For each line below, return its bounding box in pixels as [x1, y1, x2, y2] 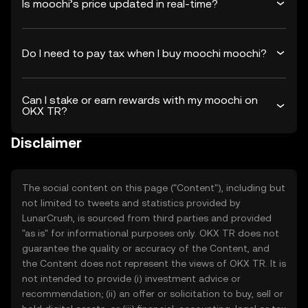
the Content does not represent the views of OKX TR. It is [22, 258, 286, 269]
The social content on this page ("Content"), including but [22, 182, 285, 193]
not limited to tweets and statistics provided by [22, 197, 241, 208]
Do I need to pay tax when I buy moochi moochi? [22, 46, 267, 60]
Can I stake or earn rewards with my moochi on [22, 93, 258, 107]
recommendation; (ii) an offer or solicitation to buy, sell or [22, 288, 283, 299]
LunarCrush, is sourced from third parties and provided [22, 212, 272, 223]
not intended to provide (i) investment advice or [22, 273, 241, 284]
